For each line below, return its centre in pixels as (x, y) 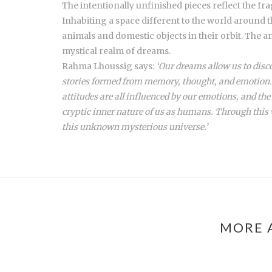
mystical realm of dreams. (116, 51)
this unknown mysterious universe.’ (135, 127)
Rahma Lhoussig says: (108, 66)
